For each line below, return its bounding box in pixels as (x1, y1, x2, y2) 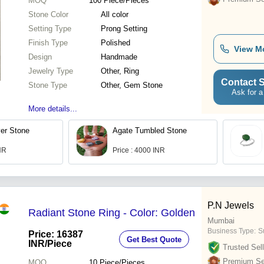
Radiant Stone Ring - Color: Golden (28, 207, 195, 219)
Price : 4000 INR (113, 146, 165, 155)
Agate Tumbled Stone (113, 126, 187, 136)
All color (101, 10, 128, 19)
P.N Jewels (207, 200, 254, 211)
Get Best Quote (127, 235, 181, 244)
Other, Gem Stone (101, 81, 163, 90)
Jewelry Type (28, 67, 73, 76)
